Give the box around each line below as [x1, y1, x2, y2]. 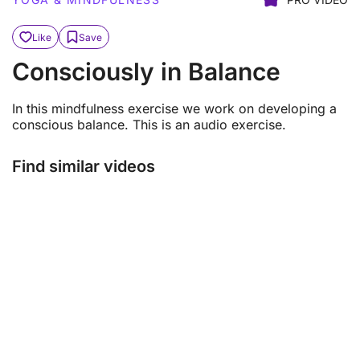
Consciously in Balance [12, 57, 280, 87]
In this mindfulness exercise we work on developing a [12, 100, 337, 117]
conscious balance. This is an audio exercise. [12, 117, 286, 133]
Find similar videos [12, 157, 155, 177]
